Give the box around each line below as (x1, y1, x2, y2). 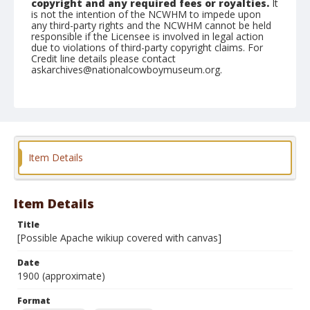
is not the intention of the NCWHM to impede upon (31, 8, 261, 21)
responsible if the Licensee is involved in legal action (31, 30, 264, 43)
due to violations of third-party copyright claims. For (31, 41, 263, 54)
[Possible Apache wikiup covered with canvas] (17, 231, 221, 244)
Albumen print (111, 141, 167, 153)
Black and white (38, 141, 99, 153)
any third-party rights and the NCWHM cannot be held (31, 19, 271, 32)
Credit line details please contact (31, 52, 176, 65)
